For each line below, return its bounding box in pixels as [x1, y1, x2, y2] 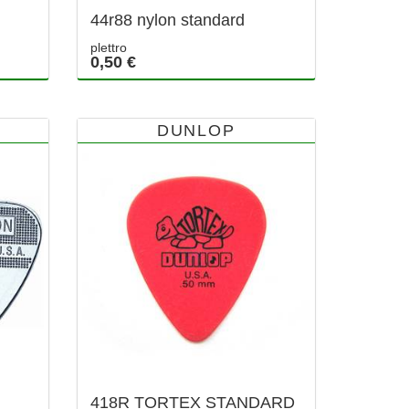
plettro [89, 40, 127, 56]
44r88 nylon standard [89, 11, 245, 30]
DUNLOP [156, 121, 236, 141]
